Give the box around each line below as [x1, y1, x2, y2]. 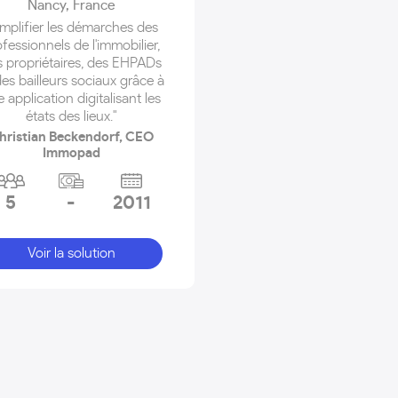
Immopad [42, 147, 100, 160]
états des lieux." [25, 109, 117, 123]
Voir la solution [27, 246, 115, 260]
